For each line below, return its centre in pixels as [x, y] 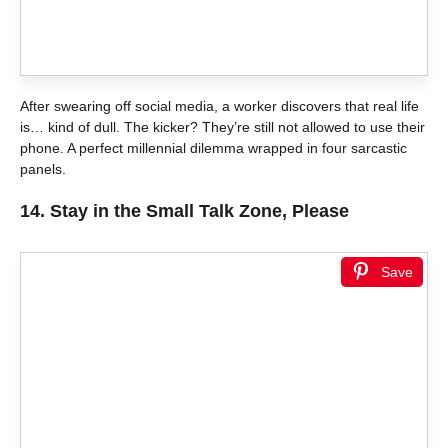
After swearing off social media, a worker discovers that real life [219, 106]
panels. [43, 169]
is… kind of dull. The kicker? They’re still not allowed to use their [222, 127]
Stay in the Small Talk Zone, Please [199, 211]
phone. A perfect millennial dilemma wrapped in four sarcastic [213, 148]
